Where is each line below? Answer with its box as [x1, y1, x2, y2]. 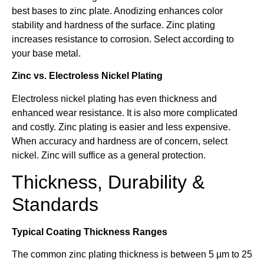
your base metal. [12, 48, 81, 58]
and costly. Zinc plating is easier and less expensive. [12, 121, 230, 132]
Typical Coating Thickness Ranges [12, 226, 167, 237]
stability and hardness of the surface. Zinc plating [12, 19, 215, 30]
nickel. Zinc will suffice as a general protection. [12, 150, 206, 160]
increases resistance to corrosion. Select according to [12, 34, 234, 44]
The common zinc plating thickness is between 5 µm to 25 [12, 249, 252, 260]
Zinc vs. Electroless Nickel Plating [12, 71, 163, 81]
